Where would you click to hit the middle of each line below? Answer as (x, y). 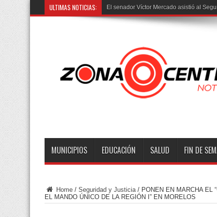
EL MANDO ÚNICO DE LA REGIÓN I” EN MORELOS (120, 197)
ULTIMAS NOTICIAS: (73, 7)
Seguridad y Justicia (107, 189)
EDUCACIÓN (119, 150)
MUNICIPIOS (69, 150)
